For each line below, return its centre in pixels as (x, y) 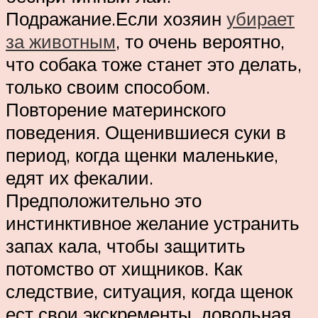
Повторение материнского (116, 110)
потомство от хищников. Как (124, 269)
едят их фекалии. (79, 178)
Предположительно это (104, 201)
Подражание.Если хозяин (116, 19)
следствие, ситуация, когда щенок (149, 291)
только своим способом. (108, 87)
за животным (61, 42)
